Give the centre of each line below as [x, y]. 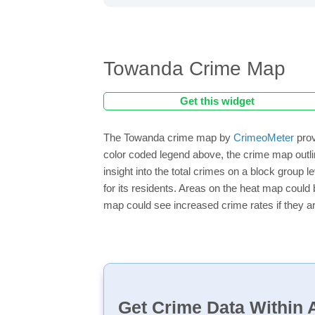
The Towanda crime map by [168, 137]
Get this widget [217, 101]
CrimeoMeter [264, 137]
